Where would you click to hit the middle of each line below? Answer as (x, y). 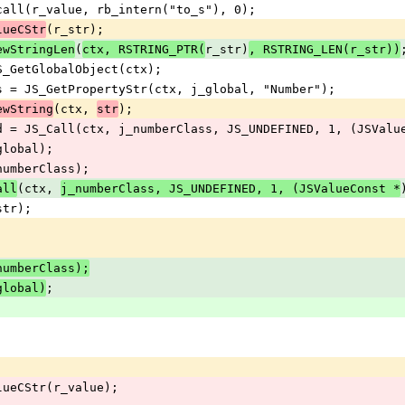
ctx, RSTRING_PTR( (144, 50)
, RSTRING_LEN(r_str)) (325, 50)
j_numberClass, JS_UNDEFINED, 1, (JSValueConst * (231, 189)
